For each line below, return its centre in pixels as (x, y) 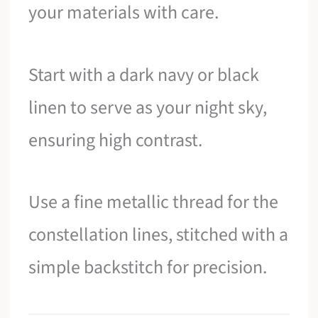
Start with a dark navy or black (144, 75)
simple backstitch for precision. (148, 268)
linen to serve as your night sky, (148, 107)
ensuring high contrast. (116, 140)
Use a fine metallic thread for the (154, 202)
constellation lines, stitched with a (159, 235)
